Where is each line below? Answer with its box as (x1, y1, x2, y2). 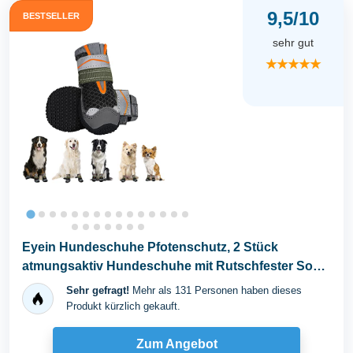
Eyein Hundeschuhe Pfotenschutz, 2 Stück (22, 240, 278, 254)
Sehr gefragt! (66, 284, 129, 296)
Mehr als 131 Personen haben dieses (129, 284, 302, 296)
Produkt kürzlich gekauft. (66, 299, 180, 312)
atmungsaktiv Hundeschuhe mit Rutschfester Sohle (22, 258, 331, 273)
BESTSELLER (23, 10, 80, 20)
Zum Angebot (136, 337, 217, 351)
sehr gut (273, 35, 314, 49)
